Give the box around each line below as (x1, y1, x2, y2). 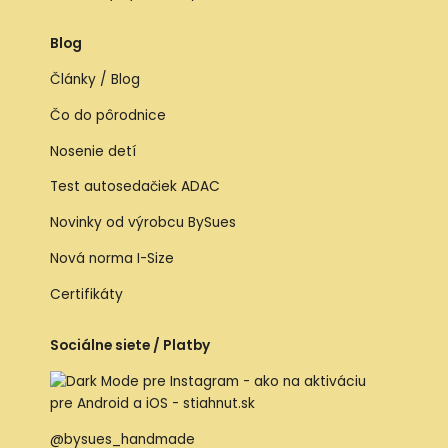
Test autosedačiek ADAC (50, 177, 220, 197)
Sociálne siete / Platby (50, 336, 210, 356)
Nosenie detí (50, 141, 136, 161)
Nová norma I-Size (50, 248, 178, 268)
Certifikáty (50, 284, 123, 304)
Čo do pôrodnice (50, 105, 166, 125)
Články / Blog (50, 70, 140, 90)
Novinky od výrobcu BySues (50, 213, 236, 233)
